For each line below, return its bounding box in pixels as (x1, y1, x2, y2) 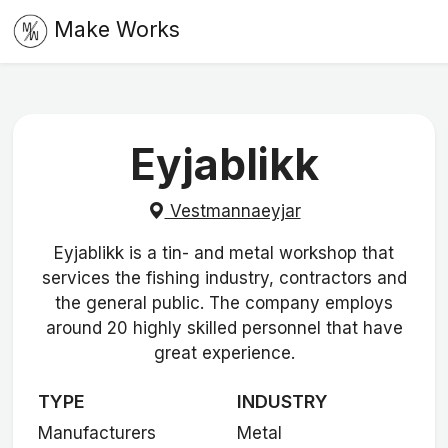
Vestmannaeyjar (164, 200, 301, 221)
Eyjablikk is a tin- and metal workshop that (54, 242, 394, 263)
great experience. (153, 342, 295, 363)
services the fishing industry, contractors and (41, 267, 407, 288)
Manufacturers (38, 422, 157, 443)
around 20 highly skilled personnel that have (45, 317, 403, 338)
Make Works (53, 16, 180, 43)
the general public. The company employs (55, 292, 393, 313)
